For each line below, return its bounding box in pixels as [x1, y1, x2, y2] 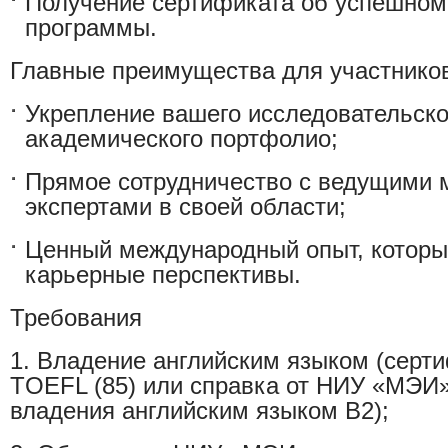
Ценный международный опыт [25, 236, 357, 263]
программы [25, 14, 150, 41]
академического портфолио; [25, 125, 338, 152]
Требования [10, 304, 142, 331]
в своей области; [152, 193, 346, 220]
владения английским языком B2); [10, 397, 389, 424]
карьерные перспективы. [25, 261, 301, 288]
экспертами [25, 193, 152, 220]
